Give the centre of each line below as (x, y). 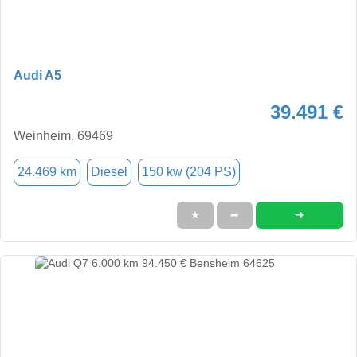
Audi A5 (37, 75)
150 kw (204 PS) (189, 171)
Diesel (109, 171)
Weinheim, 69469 (63, 135)
